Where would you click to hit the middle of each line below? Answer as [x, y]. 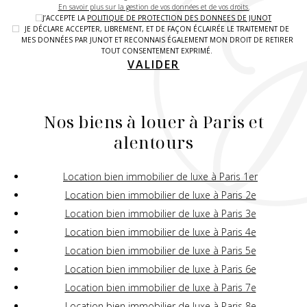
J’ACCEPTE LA [65, 17]
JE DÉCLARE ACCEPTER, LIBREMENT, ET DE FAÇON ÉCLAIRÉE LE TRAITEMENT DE [157, 28]
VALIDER [153, 64]
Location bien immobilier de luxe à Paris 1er [160, 176]
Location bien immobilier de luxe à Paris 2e [160, 195]
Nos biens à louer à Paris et [153, 121]
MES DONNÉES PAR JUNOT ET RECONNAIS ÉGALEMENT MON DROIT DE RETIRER [157, 39]
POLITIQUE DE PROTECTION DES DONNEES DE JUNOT [179, 17]
